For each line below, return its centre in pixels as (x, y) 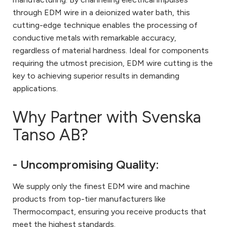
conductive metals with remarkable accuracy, (94, 37)
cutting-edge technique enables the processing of (105, 25)
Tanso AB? (50, 135)
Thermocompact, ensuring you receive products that (109, 211)
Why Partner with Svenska (107, 117)
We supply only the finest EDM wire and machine (101, 186)
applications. (35, 88)
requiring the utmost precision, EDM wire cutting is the (113, 63)
